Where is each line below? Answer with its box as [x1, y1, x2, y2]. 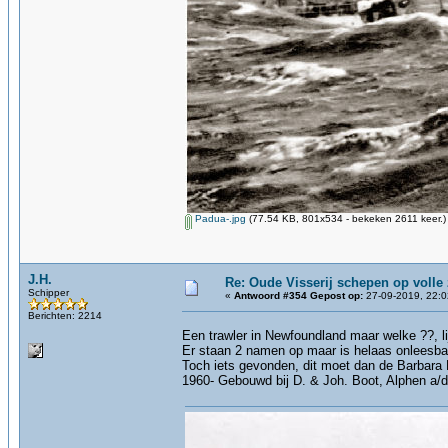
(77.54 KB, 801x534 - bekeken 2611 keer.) [246, 213, 446, 224]
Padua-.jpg [192, 213, 246, 224]
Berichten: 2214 [28, 310, 102, 321]
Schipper [28, 287, 69, 298]
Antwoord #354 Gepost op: [234, 290, 363, 301]
